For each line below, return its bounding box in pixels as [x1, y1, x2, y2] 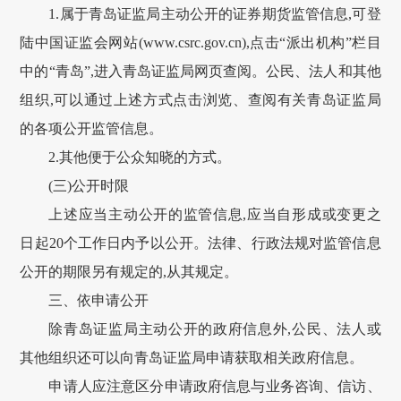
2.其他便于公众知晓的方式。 [48, 149, 232, 166]
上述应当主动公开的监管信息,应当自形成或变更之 [48, 207, 381, 223]
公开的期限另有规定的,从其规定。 [20, 264, 239, 280]
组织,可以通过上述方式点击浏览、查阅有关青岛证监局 [20, 92, 381, 108]
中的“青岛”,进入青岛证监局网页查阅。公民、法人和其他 [20, 64, 381, 80]
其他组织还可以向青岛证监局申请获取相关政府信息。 [20, 350, 364, 366]
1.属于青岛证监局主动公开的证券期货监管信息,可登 [48, 6, 381, 22]
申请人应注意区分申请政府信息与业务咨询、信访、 [48, 379, 381, 395]
